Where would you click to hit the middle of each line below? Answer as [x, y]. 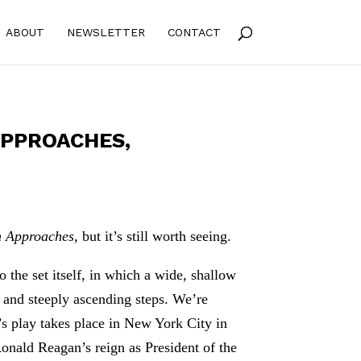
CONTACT [194, 32]
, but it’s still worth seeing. [153, 236]
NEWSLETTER [106, 32]
